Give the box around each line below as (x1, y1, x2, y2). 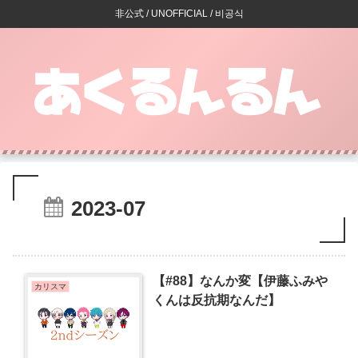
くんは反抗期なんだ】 (153, 292, 281, 307)
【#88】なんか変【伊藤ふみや (153, 273, 328, 288)
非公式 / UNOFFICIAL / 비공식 (114, 8, 244, 20)
